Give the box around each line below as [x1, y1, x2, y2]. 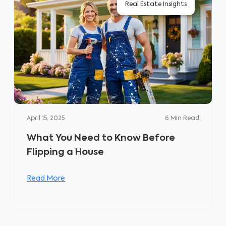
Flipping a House [27, 148, 104, 157]
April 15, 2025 [27, 116, 65, 122]
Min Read [170, 116, 199, 122]
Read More [27, 175, 66, 182]
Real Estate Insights [125, 2, 187, 8]
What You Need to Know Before [27, 134, 176, 143]
